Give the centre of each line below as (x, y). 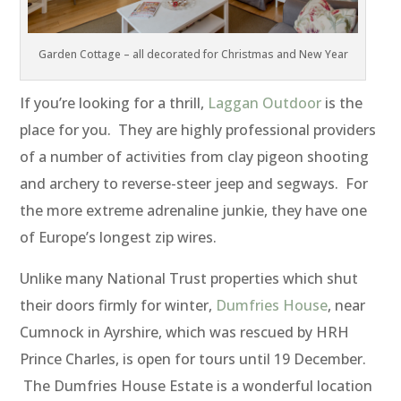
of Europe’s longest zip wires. (119, 238)
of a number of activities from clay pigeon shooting (195, 157)
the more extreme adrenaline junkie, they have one (194, 211)
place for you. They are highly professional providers (198, 130)
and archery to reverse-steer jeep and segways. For (194, 184)
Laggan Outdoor (265, 103)
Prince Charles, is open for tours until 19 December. (193, 359)
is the (342, 103)
